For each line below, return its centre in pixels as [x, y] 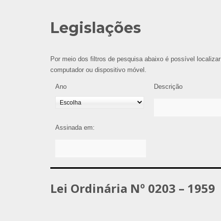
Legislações [96, 28]
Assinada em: [75, 128]
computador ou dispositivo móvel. [98, 70]
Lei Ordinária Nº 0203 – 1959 [133, 188]
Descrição [168, 87]
